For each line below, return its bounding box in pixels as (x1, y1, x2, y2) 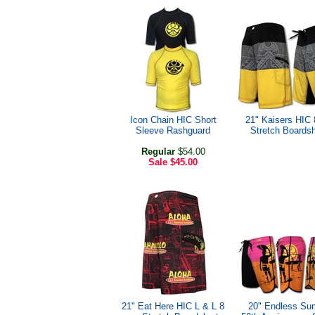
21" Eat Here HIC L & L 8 (122, 301, 224, 311)
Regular (141, 146, 175, 157)
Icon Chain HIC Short (129, 115, 217, 125)
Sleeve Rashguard (136, 125, 210, 136)
